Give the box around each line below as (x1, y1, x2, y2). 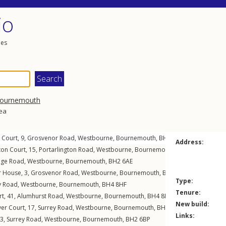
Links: (176, 211, 195, 220)
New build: (176, 200, 209, 208)
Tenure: (176, 188, 201, 197)
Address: (176, 138, 204, 146)
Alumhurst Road (17, 192, 63, 200)
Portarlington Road (39, 145, 93, 154)
